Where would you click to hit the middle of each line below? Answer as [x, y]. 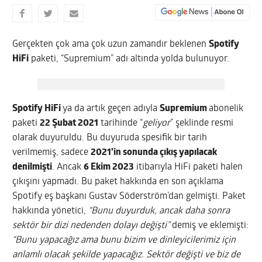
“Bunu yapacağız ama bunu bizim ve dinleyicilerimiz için [124, 240]
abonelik [226, 108]
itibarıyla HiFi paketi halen [189, 167]
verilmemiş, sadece [52, 152]
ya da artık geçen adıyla [111, 108]
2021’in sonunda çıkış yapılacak [154, 152]
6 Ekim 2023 [109, 167]
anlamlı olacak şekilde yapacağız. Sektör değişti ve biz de [127, 255]
